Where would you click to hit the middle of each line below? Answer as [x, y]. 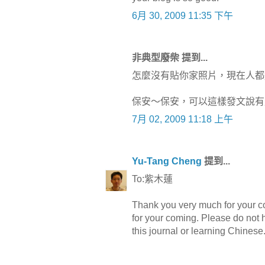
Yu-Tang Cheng [167, 161]
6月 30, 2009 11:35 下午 [182, 16]
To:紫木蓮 [152, 179]
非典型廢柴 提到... [170, 58]
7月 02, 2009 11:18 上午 [182, 119]
